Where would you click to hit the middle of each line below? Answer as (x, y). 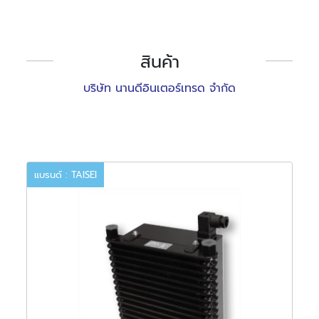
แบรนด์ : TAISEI (66, 175)
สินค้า (159, 62)
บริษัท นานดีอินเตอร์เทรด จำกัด (159, 88)
